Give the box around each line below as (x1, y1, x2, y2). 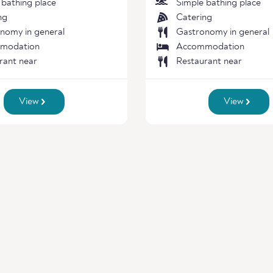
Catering (176, 13, 212, 23)
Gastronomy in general (176, 27, 269, 37)
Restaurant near (176, 57, 242, 66)
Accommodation (176, 42, 244, 52)
